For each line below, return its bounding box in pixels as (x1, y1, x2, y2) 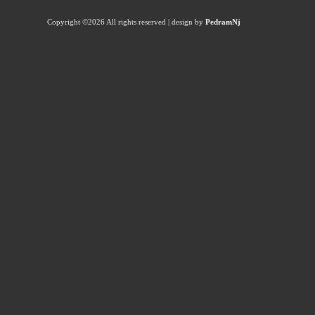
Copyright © (47, 18, 88, 27)
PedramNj (203, 18, 240, 27)
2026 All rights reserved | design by (88, 18, 203, 27)
